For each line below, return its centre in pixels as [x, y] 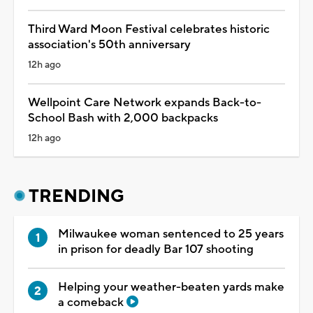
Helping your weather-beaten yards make [171, 287]
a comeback [92, 302]
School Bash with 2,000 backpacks [123, 118]
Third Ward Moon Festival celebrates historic [149, 29]
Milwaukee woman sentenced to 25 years [171, 234]
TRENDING [77, 196]
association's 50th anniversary [109, 44]
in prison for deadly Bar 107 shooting [156, 249]
